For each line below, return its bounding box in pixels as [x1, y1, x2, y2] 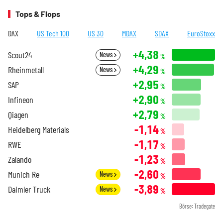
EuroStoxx [187, 28, 215, 38]
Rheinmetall [8, 64, 44, 75]
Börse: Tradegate [179, 202, 215, 210]
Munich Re [8, 168, 39, 180]
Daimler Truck [8, 183, 50, 195]
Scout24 [8, 49, 32, 60]
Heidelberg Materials [8, 123, 69, 135]
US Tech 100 [37, 28, 69, 38]
